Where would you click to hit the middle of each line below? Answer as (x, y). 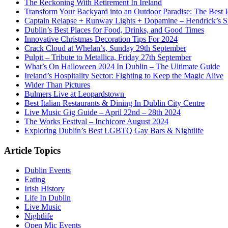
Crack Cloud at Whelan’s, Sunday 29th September (105, 48)
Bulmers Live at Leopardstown (75, 94)
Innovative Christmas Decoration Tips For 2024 (101, 39)
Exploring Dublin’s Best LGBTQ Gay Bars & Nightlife (114, 131)
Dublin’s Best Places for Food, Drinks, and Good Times (114, 30)
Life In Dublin (48, 197)
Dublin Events (48, 170)
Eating (35, 179)
